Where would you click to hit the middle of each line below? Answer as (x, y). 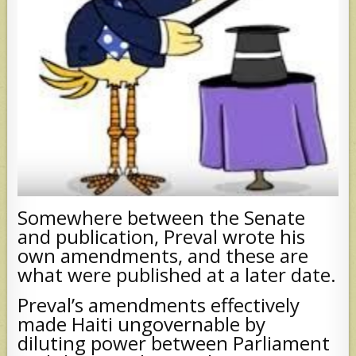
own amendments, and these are (163, 255)
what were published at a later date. (177, 274)
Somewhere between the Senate (162, 217)
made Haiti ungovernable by (142, 323)
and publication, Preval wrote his (162, 236)
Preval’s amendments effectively (159, 304)
